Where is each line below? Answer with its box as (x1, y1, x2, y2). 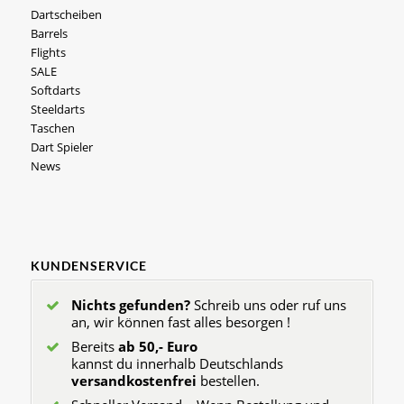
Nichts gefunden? (70, 295, 190, 314)
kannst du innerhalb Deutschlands (70, 353, 283, 372)
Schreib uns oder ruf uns (189, 295, 346, 314)
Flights (30, 43, 66, 60)
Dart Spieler (30, 138, 93, 155)
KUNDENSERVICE (30, 257, 147, 273)
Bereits (70, 336, 118, 355)
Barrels (30, 24, 68, 41)
